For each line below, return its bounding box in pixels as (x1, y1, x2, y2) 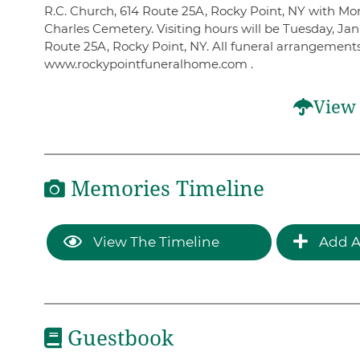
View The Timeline (89, 233, 219, 250)
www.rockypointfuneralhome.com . (43, 56, 253, 72)
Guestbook (61, 325, 174, 350)
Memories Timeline (64, 177, 264, 202)
